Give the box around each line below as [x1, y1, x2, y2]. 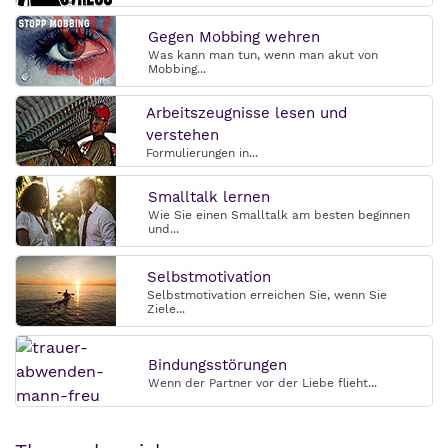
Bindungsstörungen [148, 356, 287, 374]
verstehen [146, 126, 219, 144]
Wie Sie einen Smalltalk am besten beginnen [148, 208, 410, 222]
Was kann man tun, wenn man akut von [148, 48, 378, 62]
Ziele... [147, 302, 185, 316]
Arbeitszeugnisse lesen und [146, 104, 347, 122]
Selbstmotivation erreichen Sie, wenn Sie [147, 288, 387, 302]
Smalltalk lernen [148, 188, 270, 206]
